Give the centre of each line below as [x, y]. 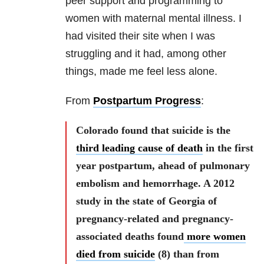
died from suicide [115, 254]
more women [215, 237]
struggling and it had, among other [146, 54]
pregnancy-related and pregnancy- [155, 219]
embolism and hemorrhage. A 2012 [155, 184]
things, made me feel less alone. [141, 72]
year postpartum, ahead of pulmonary [163, 166]
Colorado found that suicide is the [153, 131]
